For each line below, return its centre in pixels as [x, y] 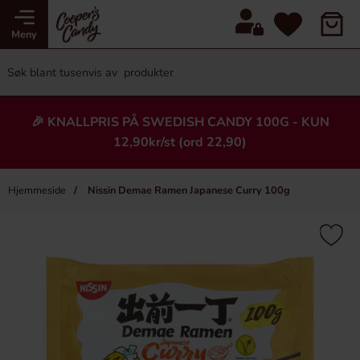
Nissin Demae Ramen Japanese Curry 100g [188, 190]
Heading [180, 248]
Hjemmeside [37, 190]
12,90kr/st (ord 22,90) [180, 142]
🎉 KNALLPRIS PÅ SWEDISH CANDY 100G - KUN [180, 122]
